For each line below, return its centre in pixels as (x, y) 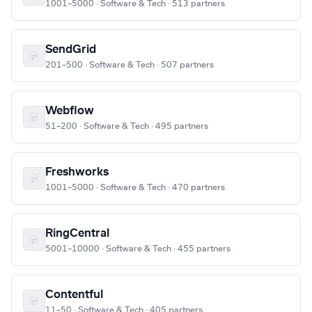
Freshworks (77, 172)
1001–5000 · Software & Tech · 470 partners (135, 188)
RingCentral (77, 234)
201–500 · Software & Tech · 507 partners (130, 65)
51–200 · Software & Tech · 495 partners (127, 126)
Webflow (70, 111)
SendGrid (71, 50)
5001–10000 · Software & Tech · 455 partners (138, 249)
